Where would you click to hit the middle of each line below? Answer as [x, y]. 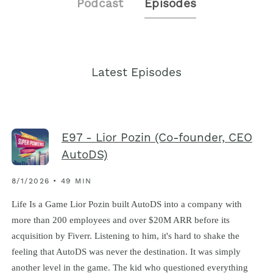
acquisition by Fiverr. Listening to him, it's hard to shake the [125, 235]
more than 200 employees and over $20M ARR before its [120, 219]
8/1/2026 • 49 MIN [51, 182]
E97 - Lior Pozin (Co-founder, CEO [157, 139]
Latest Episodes [136, 73]
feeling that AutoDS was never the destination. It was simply [126, 251]
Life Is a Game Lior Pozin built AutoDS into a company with [126, 204]
